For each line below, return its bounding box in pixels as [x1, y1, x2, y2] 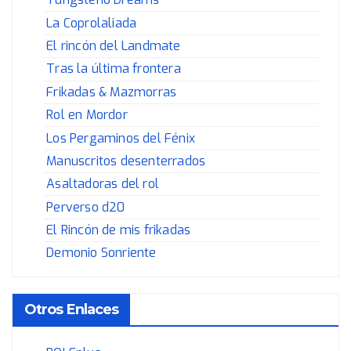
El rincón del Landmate [46, 38, 181, 54]
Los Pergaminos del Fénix [46, 129, 195, 147]
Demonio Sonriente [46, 244, 157, 262]
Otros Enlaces [24, 300, 119, 318]
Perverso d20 [46, 198, 125, 215]
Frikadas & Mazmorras [46, 83, 177, 100]
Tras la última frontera [46, 60, 181, 78]
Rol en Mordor [46, 107, 128, 124]
